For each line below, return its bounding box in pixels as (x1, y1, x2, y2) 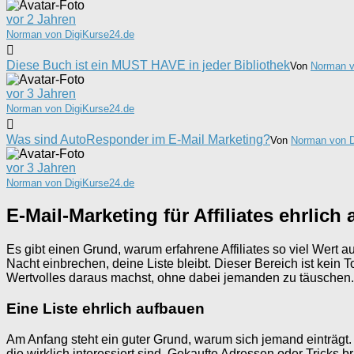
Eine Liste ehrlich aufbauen (6, 300, 205, 318)
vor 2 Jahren (6, 12, 76, 26)
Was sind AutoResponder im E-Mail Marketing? (6, 132, 270, 146)
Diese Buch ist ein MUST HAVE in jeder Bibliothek (6, 58, 290, 72)
